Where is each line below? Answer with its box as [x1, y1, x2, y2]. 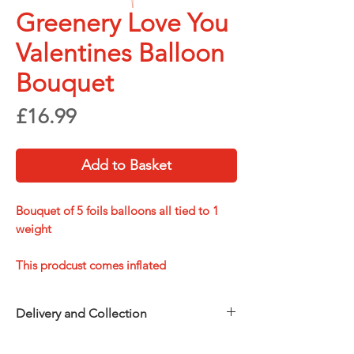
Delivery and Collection [16, 305, 147, 321]
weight [16, 220, 51, 236]
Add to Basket [81, 156, 171, 174]
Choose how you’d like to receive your [16, 335, 231, 351]
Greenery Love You [16, 7, 228, 38]
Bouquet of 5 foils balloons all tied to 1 [16, 202, 219, 218]
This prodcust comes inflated [16, 257, 169, 273]
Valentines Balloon [16, 37, 224, 68]
